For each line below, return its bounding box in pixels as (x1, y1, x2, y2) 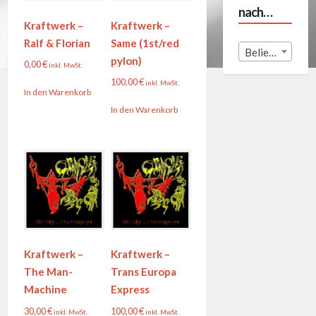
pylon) (111, 54, 142, 67)
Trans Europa (111, 265, 177, 279)
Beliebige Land (269, 45, 277, 59)
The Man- (23, 265, 73, 279)
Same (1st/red (111, 36, 180, 49)
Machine (23, 283, 67, 296)
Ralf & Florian (23, 36, 90, 49)
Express (111, 283, 150, 296)
